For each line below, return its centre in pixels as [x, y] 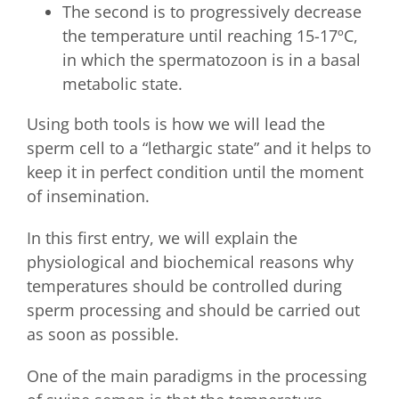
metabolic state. [122, 84]
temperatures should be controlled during [184, 286]
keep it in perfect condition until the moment [195, 172]
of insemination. [88, 196]
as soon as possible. [103, 334]
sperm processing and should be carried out [193, 310]
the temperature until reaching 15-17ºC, [210, 36]
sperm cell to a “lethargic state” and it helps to [199, 148]
